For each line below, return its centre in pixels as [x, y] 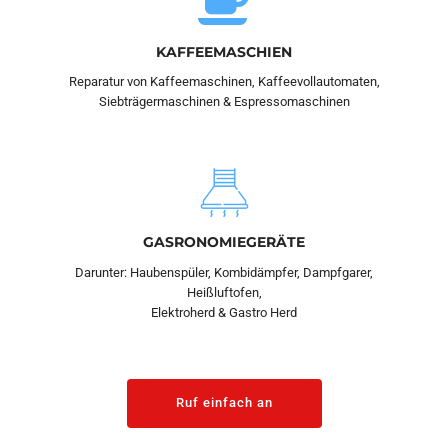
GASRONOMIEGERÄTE [224, 241]
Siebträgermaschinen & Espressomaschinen [224, 102]
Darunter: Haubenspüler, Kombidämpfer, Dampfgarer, [224, 272]
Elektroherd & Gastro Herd [224, 312]
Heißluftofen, [224, 292]
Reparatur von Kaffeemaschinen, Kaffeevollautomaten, [224, 82]
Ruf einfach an [224, 403]
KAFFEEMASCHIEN [224, 51]
